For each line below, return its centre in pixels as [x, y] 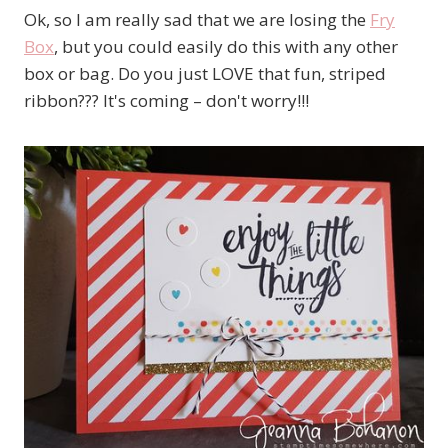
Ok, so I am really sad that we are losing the [197, 19]
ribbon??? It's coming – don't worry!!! [166, 100]
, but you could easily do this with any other [226, 46]
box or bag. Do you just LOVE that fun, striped [205, 73]
